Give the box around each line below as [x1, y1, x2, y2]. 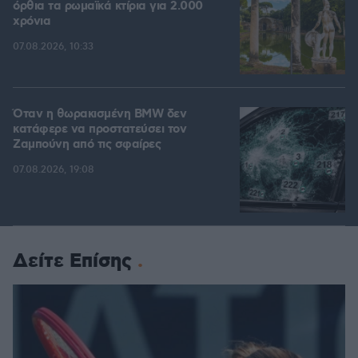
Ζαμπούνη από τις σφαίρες [13, 137, 161, 153]
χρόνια [13, 14, 50, 30]
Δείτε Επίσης [13, 249, 132, 275]
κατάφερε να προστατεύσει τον [13, 121, 186, 138]
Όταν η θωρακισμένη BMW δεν [13, 106, 186, 123]
